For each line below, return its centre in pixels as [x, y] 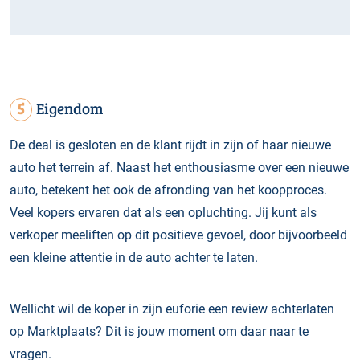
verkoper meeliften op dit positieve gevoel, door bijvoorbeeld [178, 235]
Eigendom [70, 108]
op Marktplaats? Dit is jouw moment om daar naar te [159, 331]
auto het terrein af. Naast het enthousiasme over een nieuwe [179, 167]
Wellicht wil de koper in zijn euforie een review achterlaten [172, 309]
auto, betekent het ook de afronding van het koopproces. [168, 190]
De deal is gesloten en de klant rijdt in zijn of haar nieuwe [170, 145]
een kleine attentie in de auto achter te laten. [134, 257]
